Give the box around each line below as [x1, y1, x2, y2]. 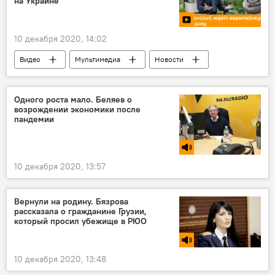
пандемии [14, 113, 54, 125]
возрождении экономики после [14, 103, 141, 115]
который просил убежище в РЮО [14, 215, 147, 227]
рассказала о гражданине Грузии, [14, 205, 147, 217]
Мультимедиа [75, 54, 120, 64]
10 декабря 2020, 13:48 [14, 254, 106, 265]
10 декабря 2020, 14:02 [14, 33, 107, 44]
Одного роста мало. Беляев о [14, 93, 132, 105]
